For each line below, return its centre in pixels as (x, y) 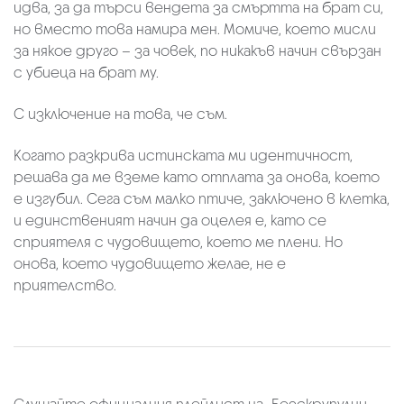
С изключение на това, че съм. (120, 115)
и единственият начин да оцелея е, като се (170, 221)
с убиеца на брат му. (86, 73)
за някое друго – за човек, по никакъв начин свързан (197, 51)
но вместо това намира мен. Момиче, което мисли (195, 30)
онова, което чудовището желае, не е (150, 264)
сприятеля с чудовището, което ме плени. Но (178, 243)
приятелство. (65, 286)
